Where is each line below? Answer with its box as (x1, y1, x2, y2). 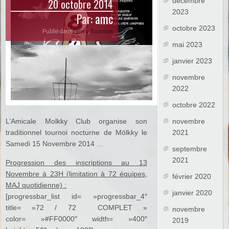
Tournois (90, 27, 113, 35)
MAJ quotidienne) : (6, 181, 67, 190)
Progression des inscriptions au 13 (6, 158, 147, 167)
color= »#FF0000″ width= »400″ (6, 215, 147, 223)
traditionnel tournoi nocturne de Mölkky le (6, 128, 147, 137)
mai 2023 (172, 40, 203, 49)
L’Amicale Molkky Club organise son (6, 117, 147, 126)
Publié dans (42, 27, 74, 35)
